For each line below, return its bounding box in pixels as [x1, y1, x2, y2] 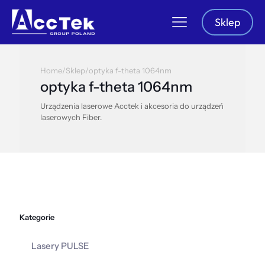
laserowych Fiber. [40, 112, 102, 122]
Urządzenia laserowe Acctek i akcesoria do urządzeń [40, 101, 224, 111]
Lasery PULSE [31, 240, 89, 251]
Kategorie [20, 212, 54, 222]
